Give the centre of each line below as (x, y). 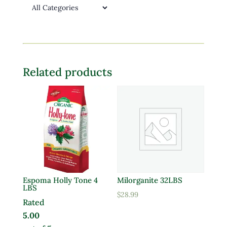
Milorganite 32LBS (150, 180)
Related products (67, 72)
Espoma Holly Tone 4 (60, 180)
